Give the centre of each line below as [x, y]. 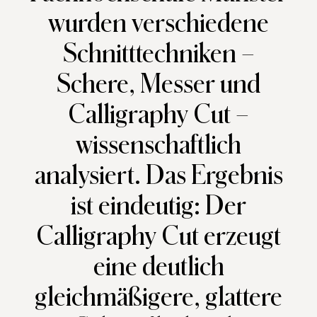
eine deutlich [158, 267]
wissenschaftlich [158, 145]
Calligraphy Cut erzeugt [158, 237]
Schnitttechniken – [158, 54]
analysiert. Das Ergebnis [158, 176]
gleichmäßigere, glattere [158, 298]
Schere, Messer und [158, 85]
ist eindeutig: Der [158, 206]
